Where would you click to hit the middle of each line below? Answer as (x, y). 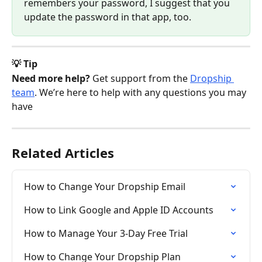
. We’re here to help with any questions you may (142, 92)
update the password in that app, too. (109, 17)
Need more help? (51, 78)
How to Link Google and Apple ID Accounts (119, 210)
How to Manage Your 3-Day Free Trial (106, 233)
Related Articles (63, 152)
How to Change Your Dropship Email (105, 186)
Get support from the (140, 78)
